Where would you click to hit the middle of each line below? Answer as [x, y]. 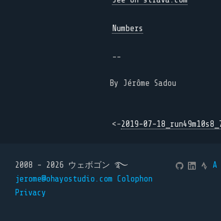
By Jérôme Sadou [143, 83]
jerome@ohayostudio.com [64, 179]
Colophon [135, 179]
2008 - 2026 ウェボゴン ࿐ [72, 165]
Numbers [128, 28]
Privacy [30, 193]
